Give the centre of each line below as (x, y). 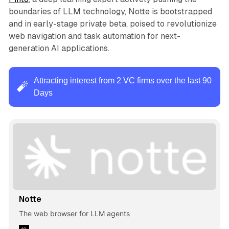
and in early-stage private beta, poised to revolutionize (112, 24)
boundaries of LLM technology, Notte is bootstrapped (110, 12)
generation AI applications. (59, 49)
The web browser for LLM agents (74, 213)
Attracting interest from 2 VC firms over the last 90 (122, 81)
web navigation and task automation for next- (94, 36)
